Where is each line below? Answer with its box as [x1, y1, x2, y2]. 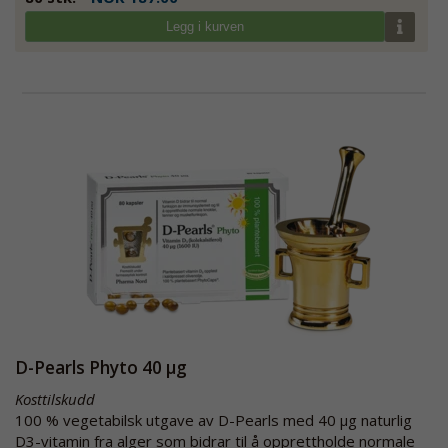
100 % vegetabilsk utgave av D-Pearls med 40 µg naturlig [15, 409, 412, 430]
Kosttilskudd [15, 388, 95, 409]
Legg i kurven [165, 19, 244, 34]
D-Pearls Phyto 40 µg [15, 355, 187, 379]
